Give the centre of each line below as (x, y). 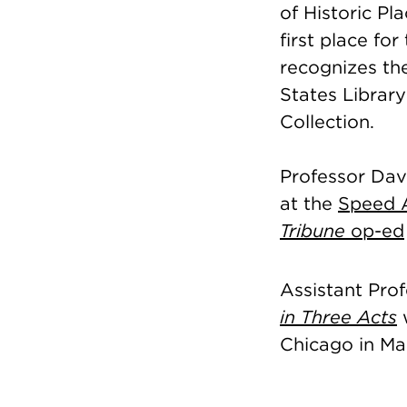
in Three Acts (338, 317)
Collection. (327, 121)
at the (309, 203)
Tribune (313, 230)
